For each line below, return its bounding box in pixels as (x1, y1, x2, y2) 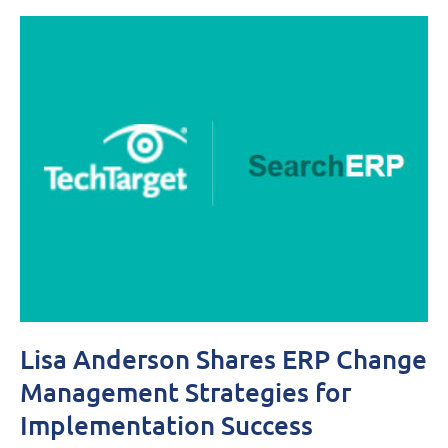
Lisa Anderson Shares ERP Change (20, 341, 427, 375)
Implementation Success (20, 407, 313, 441)
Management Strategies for (20, 374, 351, 408)
